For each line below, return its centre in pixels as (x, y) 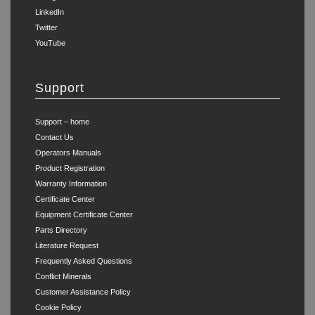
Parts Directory (61, 230)
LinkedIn (50, 12)
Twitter (46, 27)
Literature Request (67, 245)
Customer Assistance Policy (83, 291)
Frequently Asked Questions (84, 261)
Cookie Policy (58, 307)
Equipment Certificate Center (84, 214)
